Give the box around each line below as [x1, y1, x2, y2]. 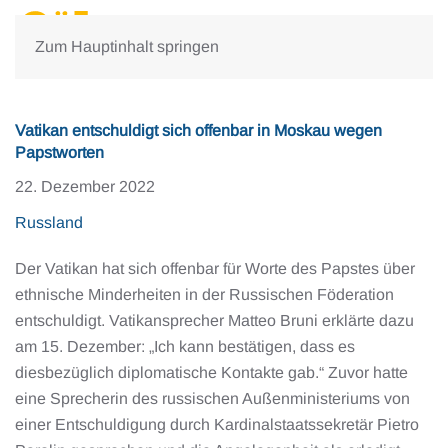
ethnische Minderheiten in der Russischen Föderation [15, 286, 394, 303]
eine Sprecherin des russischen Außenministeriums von [15, 390, 410, 407]
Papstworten [15, 144, 104, 161]
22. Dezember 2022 [15, 178, 155, 195]
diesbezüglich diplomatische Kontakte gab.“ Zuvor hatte [15, 364, 408, 381]
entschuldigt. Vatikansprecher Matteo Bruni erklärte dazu [15, 312, 414, 329]
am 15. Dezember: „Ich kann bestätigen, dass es [15, 338, 355, 355]
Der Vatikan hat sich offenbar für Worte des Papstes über [15, 260, 415, 277]
